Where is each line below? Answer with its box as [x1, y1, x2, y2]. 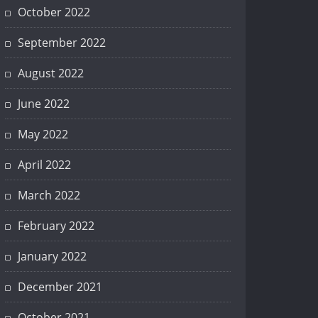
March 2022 [18, 187, 80, 204]
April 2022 [18, 157, 71, 173]
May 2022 [18, 126, 68, 143]
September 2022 [18, 35, 106, 51]
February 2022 [18, 218, 94, 234]
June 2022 [18, 96, 70, 112]
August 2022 [18, 65, 84, 82]
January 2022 [18, 248, 87, 265]
